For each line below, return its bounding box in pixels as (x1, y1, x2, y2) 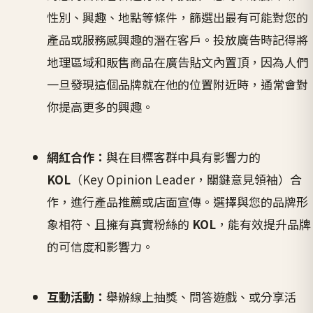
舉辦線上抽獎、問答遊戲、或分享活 (106, 288, 297, 306)
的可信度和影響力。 (47, 238, 154, 256)
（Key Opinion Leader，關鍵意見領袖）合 (71, 170, 303, 189)
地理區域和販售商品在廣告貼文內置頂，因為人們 (47, 53, 309, 71)
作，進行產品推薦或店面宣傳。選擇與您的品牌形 (47, 193, 309, 211)
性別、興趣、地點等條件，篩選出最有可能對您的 (47, 8, 309, 27)
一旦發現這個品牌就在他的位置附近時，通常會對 (47, 75, 309, 94)
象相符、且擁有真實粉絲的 (47, 215, 193, 233)
